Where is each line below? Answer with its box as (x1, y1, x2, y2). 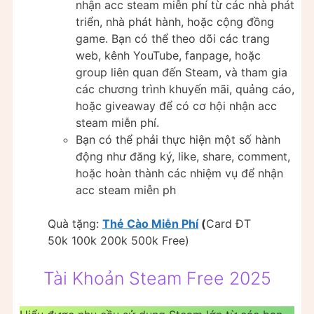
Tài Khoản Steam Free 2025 (43, 268, 271, 289)
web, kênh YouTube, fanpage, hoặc (76, 48, 261, 63)
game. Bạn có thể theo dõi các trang (76, 32, 270, 46)
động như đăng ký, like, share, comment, (76, 149, 290, 164)
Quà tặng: (48, 217, 102, 231)
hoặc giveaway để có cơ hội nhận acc (76, 99, 277, 114)
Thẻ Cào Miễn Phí (102, 217, 198, 231)
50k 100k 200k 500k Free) (48, 233, 189, 248)
